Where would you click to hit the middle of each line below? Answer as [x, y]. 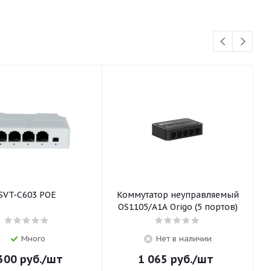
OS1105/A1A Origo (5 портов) [178, 207]
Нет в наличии [184, 239]
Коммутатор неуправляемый [178, 195]
